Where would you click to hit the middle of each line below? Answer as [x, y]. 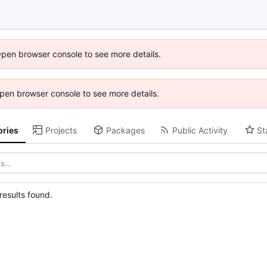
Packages [125, 130]
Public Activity [200, 130]
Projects [61, 130]
